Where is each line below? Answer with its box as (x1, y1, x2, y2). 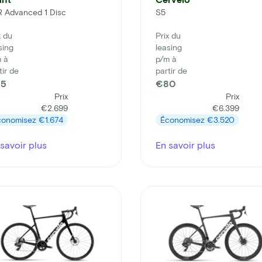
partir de (156, 65, 187, 76)
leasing (156, 42, 182, 53)
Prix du (156, 30, 181, 41)
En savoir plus (156, 139, 215, 151)
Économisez (160, 115, 207, 125)
